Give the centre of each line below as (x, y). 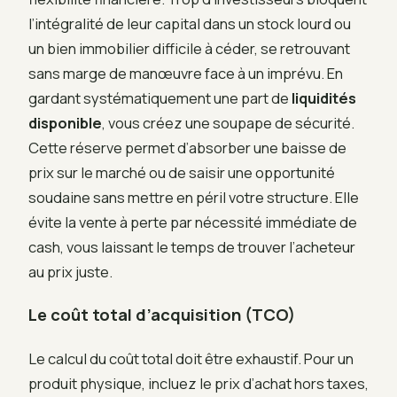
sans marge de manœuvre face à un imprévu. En (186, 73)
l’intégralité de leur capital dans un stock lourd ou (190, 23)
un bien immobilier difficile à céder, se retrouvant (189, 48)
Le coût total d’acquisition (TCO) (162, 315)
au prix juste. (70, 271)
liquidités (324, 97)
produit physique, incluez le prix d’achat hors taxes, (198, 384)
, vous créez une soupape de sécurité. (228, 122)
